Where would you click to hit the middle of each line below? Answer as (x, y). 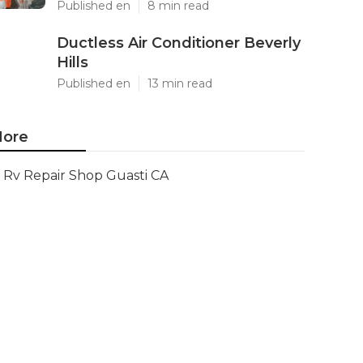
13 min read (180, 83)
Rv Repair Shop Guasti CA (86, 175)
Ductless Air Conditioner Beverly (179, 43)
